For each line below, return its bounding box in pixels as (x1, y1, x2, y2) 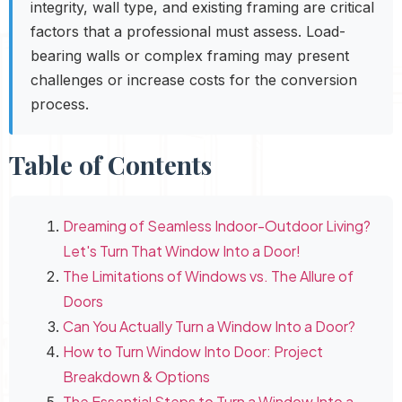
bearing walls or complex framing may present (31, 47, 349, 66)
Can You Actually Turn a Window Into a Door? (63, 317, 355, 336)
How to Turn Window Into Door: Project (63, 342, 323, 362)
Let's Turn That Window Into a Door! (63, 241, 301, 261)
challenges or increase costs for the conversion (31, 71, 357, 90)
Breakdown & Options (63, 367, 210, 387)
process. (31, 95, 89, 114)
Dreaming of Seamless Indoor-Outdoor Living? (63, 216, 371, 236)
